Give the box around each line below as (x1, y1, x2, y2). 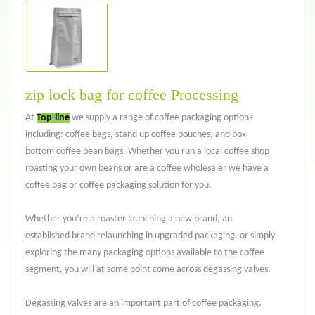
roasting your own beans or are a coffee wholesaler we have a (25, 163, 269, 174)
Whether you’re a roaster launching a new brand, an (25, 214, 232, 225)
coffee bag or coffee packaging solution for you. (25, 180, 212, 191)
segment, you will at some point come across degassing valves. (25, 264, 273, 276)
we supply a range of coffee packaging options (70, 112, 252, 124)
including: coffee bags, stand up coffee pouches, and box (25, 129, 246, 141)
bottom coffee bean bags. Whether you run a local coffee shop (25, 146, 269, 157)
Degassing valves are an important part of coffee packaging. (25, 298, 262, 309)
